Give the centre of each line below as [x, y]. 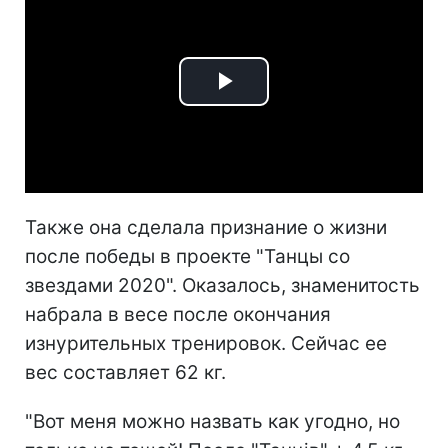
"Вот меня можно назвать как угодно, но [212, 422]
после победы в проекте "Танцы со [187, 257]
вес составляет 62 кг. [125, 373]
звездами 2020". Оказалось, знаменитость [222, 286]
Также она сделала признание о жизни [206, 228]
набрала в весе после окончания [178, 315]
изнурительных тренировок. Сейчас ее [206, 344]
